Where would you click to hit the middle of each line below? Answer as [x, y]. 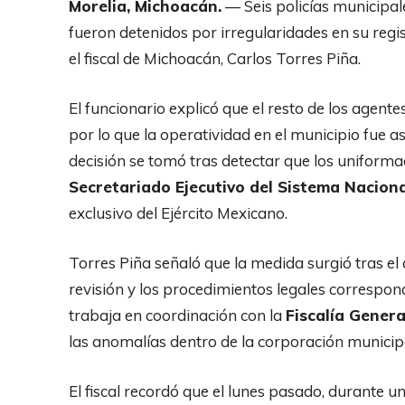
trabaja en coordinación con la [177, 315]
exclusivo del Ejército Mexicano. [178, 212]
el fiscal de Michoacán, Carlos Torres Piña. [215, 58]
